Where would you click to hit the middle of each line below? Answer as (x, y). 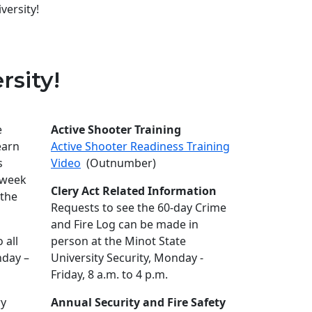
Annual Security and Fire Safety (138, 302)
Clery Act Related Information (133, 190)
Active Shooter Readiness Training (140, 146)
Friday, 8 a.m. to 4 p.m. (109, 274)
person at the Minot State (118, 241)
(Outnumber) (118, 163)
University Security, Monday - (127, 257)
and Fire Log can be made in (124, 224)
